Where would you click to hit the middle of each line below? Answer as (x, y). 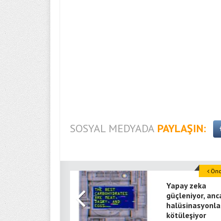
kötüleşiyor (186, 215)
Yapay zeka (186, 185)
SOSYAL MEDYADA (112, 128)
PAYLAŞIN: (182, 128)
